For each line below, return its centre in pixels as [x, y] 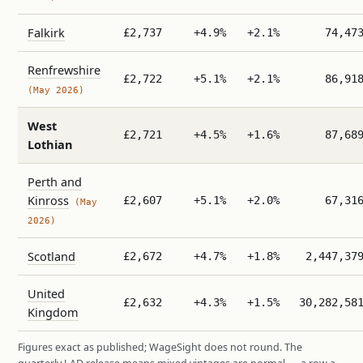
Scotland [51, 256]
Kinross [48, 201]
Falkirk [46, 33]
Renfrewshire [64, 70]
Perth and [55, 182]
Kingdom [53, 312]
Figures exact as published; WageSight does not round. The [160, 348]
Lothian [50, 145]
